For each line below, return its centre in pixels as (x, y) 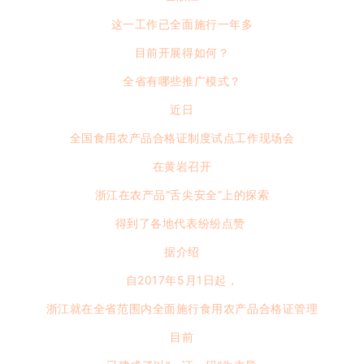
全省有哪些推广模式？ (182, 81)
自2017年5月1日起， (182, 280)
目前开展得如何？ (182, 53)
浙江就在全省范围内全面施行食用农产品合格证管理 (182, 309)
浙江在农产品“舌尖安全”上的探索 (182, 195)
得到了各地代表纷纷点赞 (180, 223)
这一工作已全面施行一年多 (182, 24)
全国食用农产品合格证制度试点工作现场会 (182, 138)
